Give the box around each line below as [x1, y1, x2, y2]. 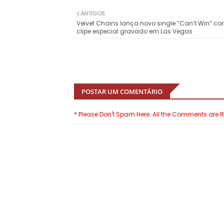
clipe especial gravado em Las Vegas [76, 27, 192, 36]
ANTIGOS [80, 9, 105, 18]
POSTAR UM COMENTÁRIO [81, 87, 162, 96]
